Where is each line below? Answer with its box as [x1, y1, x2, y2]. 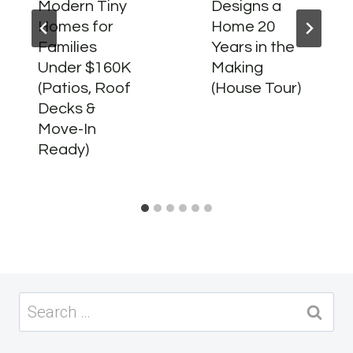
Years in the [211, 39, 295, 55]
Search [18, 295, 67, 314]
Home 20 [211, 19, 275, 35]
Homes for [38, 19, 113, 35]
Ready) [38, 142, 89, 158]
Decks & [38, 101, 95, 117]
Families [38, 39, 97, 55]
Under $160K [38, 60, 131, 76]
